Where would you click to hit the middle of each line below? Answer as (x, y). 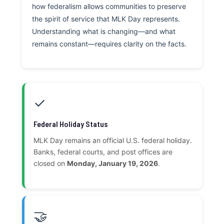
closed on (50, 163)
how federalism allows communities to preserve (109, 6)
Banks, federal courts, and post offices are (103, 152)
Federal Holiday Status (71, 124)
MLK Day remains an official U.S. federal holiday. (113, 140)
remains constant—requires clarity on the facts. (109, 44)
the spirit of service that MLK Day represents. (106, 19)
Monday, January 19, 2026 (112, 163)
